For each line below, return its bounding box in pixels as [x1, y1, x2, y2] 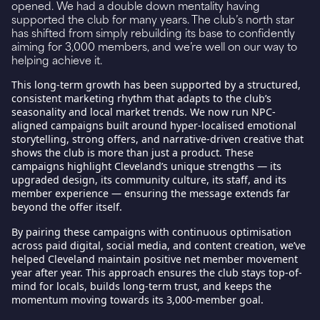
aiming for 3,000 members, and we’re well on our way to [11, 39, 297, 54]
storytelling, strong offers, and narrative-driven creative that [11, 132, 304, 146]
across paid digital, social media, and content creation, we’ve [11, 239, 306, 253]
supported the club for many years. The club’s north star [11, 12, 294, 26]
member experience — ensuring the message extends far [11, 186, 290, 201]
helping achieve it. [11, 53, 102, 67]
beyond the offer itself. [11, 200, 122, 214]
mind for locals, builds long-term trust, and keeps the [11, 279, 271, 294]
